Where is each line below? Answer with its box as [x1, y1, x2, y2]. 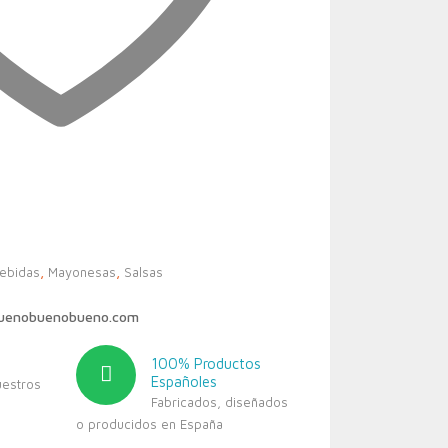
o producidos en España [76, 416, 223, 432]
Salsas [124, 264, 163, 280]
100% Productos [151, 355, 261, 372]
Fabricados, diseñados [151, 394, 288, 410]
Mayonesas [48, 264, 116, 280]
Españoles [151, 373, 217, 390]
